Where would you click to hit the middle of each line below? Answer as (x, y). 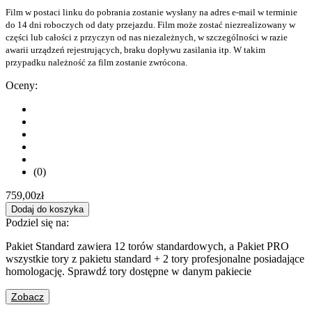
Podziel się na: (37, 222)
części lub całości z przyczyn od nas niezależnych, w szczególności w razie (147, 37)
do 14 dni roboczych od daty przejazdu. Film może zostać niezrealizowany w (150, 24)
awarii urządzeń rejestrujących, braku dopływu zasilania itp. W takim (135, 49)
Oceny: (22, 85)
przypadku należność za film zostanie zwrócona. (96, 62)
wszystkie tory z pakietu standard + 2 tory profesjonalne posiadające (155, 258)
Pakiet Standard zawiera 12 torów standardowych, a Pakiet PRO (147, 246)
